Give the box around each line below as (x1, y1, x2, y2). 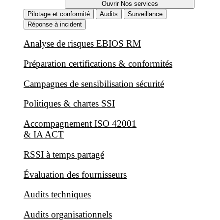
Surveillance (128, 10, 163, 18)
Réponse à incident (27, 20, 82, 28)
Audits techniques (24, 189, 91, 200)
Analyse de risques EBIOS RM (24, 38, 141, 49)
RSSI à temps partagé (24, 149, 104, 160)
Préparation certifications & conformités (24, 58, 172, 69)
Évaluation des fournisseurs (24, 169, 127, 180)
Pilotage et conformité (27, 10, 90, 18)
